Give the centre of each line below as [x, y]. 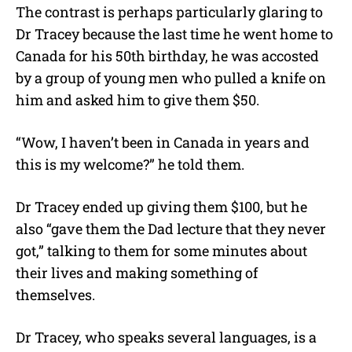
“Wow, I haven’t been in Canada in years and [163, 143]
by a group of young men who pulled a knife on [171, 78]
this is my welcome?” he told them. [130, 165]
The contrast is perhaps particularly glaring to [169, 12]
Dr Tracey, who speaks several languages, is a [166, 337]
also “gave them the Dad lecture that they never [171, 229]
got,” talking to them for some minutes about [161, 251]
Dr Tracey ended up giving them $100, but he [161, 207]
